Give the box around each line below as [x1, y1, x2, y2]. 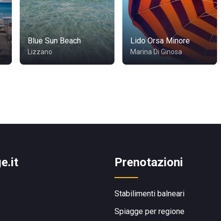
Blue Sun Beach [28, 36, 81, 45]
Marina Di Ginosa [130, 48, 182, 56]
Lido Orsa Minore [130, 36, 190, 45]
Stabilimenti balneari [114, 189, 184, 198]
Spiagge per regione [114, 207, 184, 216]
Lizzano [28, 48, 52, 56]
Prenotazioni [114, 155, 183, 169]
